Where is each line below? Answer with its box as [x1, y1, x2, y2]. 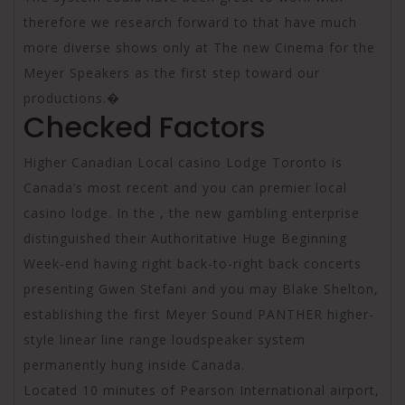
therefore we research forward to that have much [24, 13, 357, 31]
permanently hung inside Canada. [24, 355, 245, 373]
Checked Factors [24, 106, 266, 147]
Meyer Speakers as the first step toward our [24, 63, 320, 81]
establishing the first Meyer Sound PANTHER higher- [24, 305, 374, 323]
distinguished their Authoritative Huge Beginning [24, 229, 347, 247]
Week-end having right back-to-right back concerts [24, 254, 362, 272]
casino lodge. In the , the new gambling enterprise [24, 203, 360, 221]
